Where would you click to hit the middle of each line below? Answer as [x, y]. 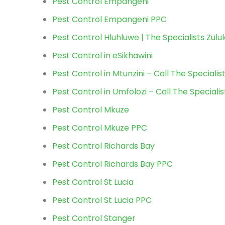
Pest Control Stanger [94, 218]
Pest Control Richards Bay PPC [113, 164]
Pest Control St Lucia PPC [102, 200]
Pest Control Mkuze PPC [100, 128]
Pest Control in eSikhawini [103, 55]
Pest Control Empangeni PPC [110, 19]
